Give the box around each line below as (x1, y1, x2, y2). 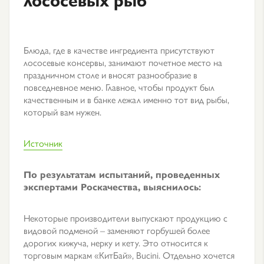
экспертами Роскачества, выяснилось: (24, 180, 201, 193)
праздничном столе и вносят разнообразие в (24, 68, 197, 81)
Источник (24, 136, 62, 150)
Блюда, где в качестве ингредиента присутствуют (24, 43, 214, 57)
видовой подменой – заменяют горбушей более (24, 223, 210, 237)
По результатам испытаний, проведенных (24, 167, 220, 181)
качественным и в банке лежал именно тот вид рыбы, (24, 93, 229, 106)
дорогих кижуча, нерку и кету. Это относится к (24, 236, 208, 249)
